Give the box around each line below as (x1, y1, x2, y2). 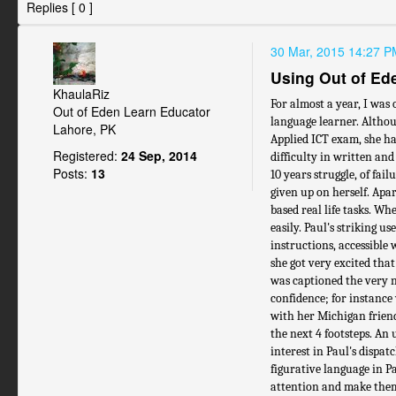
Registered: (53, 147, 118, 164)
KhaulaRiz (53, 85, 110, 103)
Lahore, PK (53, 120, 116, 138)
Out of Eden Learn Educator (53, 103, 210, 120)
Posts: (53, 164, 88, 182)
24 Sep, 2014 (118, 147, 197, 164)
